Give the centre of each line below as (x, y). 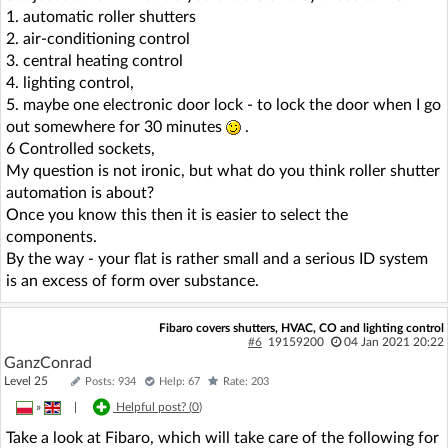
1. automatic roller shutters (101, 17)
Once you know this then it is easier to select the (177, 215)
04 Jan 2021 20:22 (393, 342)
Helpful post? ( (154, 407)
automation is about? (80, 193)
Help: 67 (179, 381)
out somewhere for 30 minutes (116, 127)
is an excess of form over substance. (132, 281)
